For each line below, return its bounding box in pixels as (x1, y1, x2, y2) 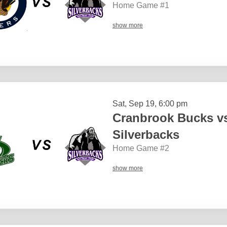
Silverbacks (112, 127, 179, 141)
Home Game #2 (112, 143, 169, 153)
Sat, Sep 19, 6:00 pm (112, 99, 187, 108)
